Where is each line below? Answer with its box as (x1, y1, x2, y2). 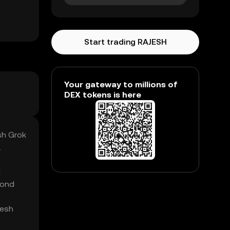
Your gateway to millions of (64, 80, 178, 89)
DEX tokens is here (64, 90, 141, 100)
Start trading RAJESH (84, 37, 167, 47)
